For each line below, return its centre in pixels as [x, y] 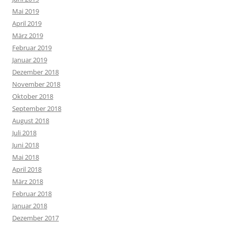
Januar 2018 [30, 206]
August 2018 [31, 121]
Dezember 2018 [35, 72]
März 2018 [28, 182]
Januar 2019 [30, 60]
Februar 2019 [32, 48]
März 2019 [28, 36]
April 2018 [27, 169]
